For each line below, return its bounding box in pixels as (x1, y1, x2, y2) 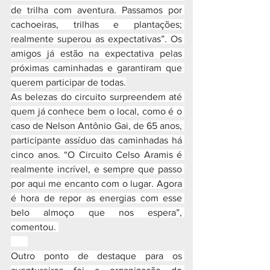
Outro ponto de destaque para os (11, 251, 182, 261)
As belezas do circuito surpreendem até (11, 92, 182, 102)
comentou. (11, 222, 58, 232)
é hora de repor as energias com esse (11, 193, 182, 203)
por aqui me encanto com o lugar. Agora (11, 178, 182, 189)
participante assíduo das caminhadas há (11, 135, 182, 145)
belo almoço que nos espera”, (11, 207, 182, 218)
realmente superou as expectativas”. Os (11, 34, 182, 44)
